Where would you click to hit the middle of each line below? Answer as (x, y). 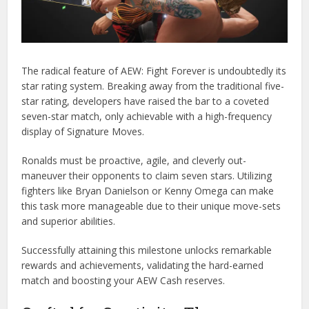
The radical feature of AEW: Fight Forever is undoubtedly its (154, 71)
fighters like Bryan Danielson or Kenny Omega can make (148, 191)
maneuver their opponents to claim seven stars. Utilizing (147, 176)
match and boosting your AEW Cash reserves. (123, 281)
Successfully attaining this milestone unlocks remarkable (147, 250)
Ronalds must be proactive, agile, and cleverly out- (134, 161)
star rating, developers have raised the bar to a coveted (146, 101)
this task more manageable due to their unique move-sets (151, 206)
